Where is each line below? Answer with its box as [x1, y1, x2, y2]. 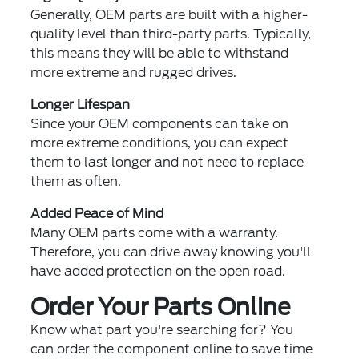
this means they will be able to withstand [30, 46, 289, 61]
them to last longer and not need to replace [30, 155, 305, 170]
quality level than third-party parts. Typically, [30, 26, 312, 42]
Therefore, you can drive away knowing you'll [30, 244, 312, 260]
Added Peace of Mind [30, 206, 164, 221]
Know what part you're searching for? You [30, 322, 294, 337]
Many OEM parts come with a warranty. [30, 225, 279, 240]
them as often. [30, 174, 122, 189]
